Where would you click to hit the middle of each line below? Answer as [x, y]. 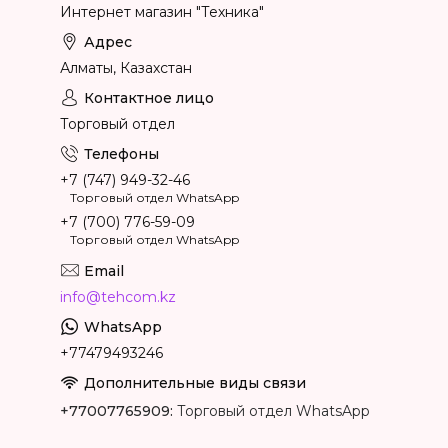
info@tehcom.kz [118, 297]
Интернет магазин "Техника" [162, 12]
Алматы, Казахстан [126, 68]
